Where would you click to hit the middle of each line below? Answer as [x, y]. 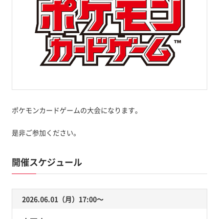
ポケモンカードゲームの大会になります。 [77, 110]
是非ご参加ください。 [46, 132]
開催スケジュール [47, 162]
